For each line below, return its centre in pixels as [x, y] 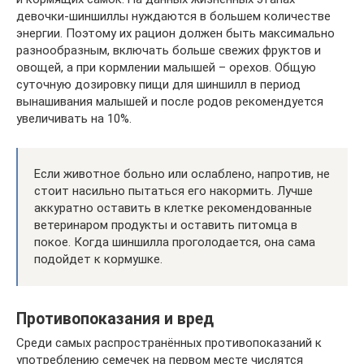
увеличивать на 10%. [74, 119]
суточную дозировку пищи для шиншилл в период [158, 85]
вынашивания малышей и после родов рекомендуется [170, 102]
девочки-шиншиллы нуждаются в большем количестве [173, 17]
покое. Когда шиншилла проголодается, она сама [175, 243]
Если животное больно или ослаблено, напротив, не [182, 174]
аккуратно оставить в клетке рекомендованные [173, 208]
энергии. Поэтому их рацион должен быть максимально [175, 34]
